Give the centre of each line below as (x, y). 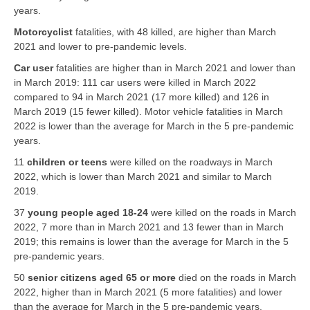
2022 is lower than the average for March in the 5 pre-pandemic (154, 126)
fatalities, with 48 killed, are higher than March (176, 31)
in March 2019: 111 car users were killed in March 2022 (135, 82)
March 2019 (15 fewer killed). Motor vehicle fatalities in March (148, 111)
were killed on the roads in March (224, 212)
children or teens (69, 162)
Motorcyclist (43, 31)
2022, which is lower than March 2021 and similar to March (143, 176)
